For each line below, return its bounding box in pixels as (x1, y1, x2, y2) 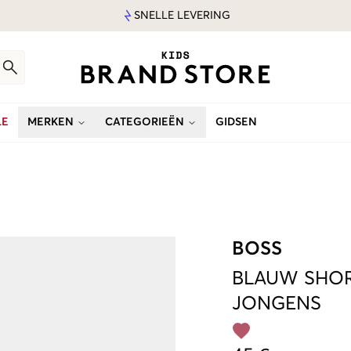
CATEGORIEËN (105, 117, 184, 128)
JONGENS (232, 295, 321, 313)
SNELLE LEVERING (133, 10, 230, 21)
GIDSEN (215, 117, 257, 128)
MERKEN (27, 117, 74, 128)
